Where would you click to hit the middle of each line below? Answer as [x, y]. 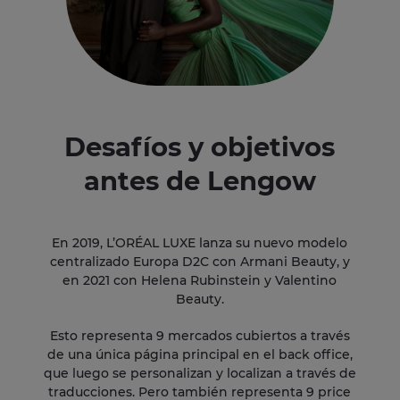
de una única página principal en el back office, [200, 355]
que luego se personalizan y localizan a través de [200, 374]
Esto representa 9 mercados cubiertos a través [200, 336]
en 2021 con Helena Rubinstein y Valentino [200, 281]
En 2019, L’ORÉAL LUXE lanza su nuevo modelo [200, 243]
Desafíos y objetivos [200, 147]
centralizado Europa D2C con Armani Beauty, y [200, 262]
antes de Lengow [200, 181]
